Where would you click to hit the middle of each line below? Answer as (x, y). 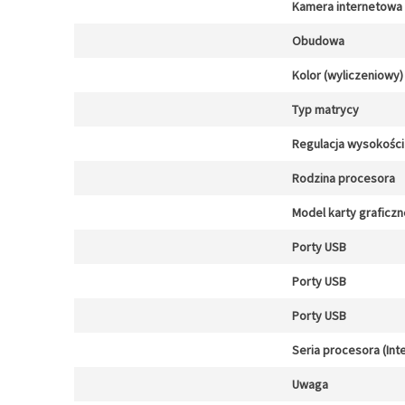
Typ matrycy (325, 109)
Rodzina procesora (344, 178)
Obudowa (318, 41)
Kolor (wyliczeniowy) (348, 75)
